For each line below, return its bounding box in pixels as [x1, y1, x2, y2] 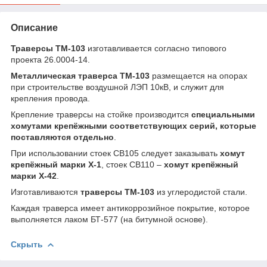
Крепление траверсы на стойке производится [11, 109, 191, 119]
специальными [191, 109, 255, 119]
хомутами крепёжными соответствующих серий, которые [11, 120, 256, 131]
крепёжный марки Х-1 [11, 159, 101, 169]
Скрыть [11, 239, 43, 249]
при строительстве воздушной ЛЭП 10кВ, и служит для [11, 82, 224, 92]
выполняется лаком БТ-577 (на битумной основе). [11, 214, 208, 224]
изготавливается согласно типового [85, 43, 226, 53]
